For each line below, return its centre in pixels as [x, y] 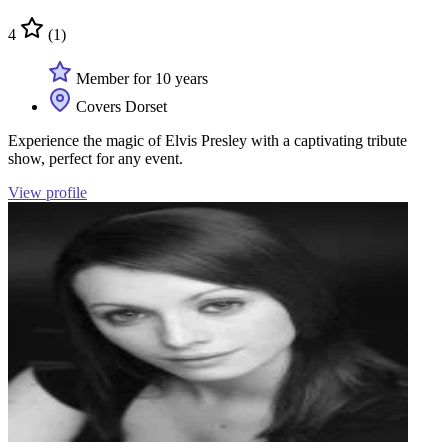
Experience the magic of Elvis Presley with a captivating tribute [207, 140]
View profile [47, 192]
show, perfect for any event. [95, 158]
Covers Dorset [119, 106]
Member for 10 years [140, 78]
